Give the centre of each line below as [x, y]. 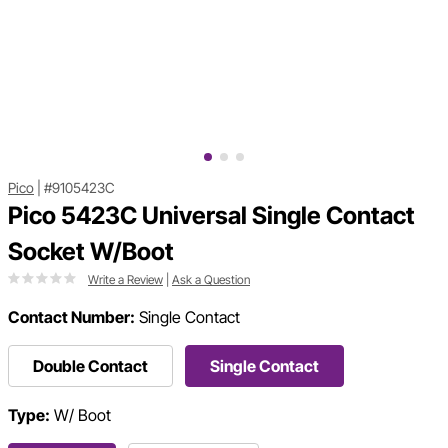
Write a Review [125, 280]
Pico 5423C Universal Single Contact [211, 216]
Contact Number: [71, 317]
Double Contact [90, 366]
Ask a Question [211, 280]
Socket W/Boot [91, 252]
